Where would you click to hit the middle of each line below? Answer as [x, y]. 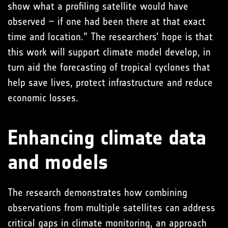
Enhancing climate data [107, 138]
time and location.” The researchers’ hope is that [110, 36]
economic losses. [43, 97]
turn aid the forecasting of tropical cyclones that [109, 67]
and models [58, 162]
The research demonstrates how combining [97, 192]
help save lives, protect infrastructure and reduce [110, 82]
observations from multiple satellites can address [111, 207]
